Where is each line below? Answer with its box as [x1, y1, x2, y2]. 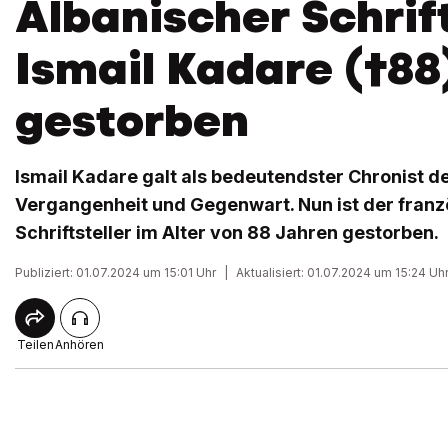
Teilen [16, 337, 54, 352]
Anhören [55, 337, 104, 352]
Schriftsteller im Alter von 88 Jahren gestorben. [15, 222, 439, 243]
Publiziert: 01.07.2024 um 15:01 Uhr [15, 265, 216, 280]
